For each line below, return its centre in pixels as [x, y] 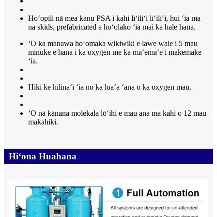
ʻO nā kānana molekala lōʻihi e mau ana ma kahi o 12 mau [117, 113]
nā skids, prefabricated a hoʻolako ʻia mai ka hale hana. [112, 27]
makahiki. [43, 122]
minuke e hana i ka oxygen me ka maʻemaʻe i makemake [115, 52]
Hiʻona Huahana [43, 156]
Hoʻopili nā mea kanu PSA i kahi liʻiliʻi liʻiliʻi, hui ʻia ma [114, 18]
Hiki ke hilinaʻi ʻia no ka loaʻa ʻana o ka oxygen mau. [110, 87]
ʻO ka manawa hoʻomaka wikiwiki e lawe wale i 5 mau [113, 44]
